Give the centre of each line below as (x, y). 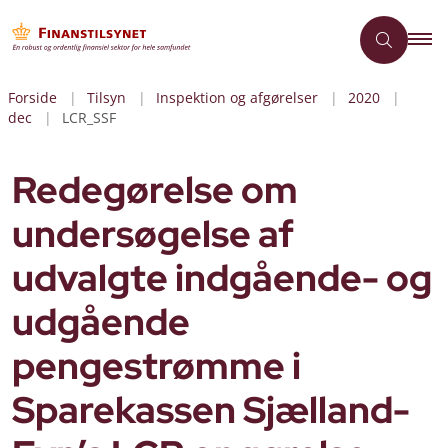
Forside (32, 97)
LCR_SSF (89, 117)
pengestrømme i (156, 366)
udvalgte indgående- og (222, 278)
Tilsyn (106, 97)
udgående (101, 322)
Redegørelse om (155, 190)
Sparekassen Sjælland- (211, 410)
